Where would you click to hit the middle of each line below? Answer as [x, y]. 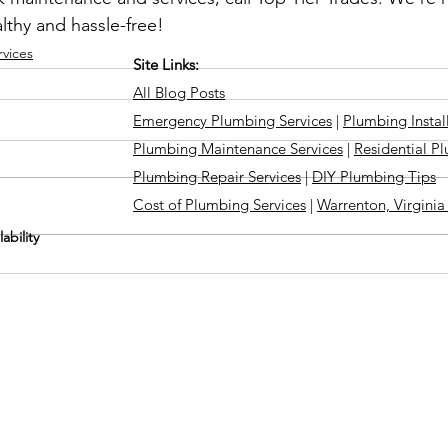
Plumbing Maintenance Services [238, 148]
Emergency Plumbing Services [232, 120]
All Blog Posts [179, 92]
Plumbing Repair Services [217, 176]
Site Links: [166, 64]
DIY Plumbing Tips [374, 176]
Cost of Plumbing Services [219, 204]
